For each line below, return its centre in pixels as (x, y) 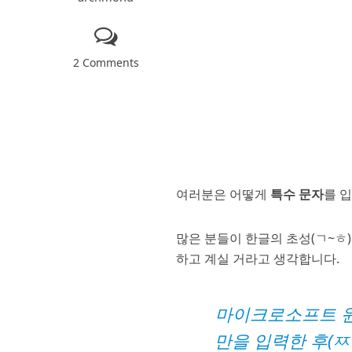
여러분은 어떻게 (224, 194)
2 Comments (106, 62)
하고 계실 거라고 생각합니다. (258, 258)
